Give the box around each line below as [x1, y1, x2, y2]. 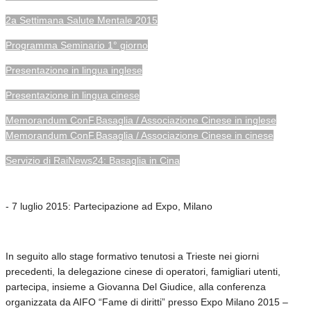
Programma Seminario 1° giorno [6, 39, 148, 51]
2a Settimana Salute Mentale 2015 [6, 14, 158, 26]
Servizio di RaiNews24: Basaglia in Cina [6, 154, 180, 166]
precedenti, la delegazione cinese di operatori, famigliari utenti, [6, 265, 280, 277]
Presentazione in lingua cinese [6, 89, 140, 101]
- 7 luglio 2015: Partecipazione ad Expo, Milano [6, 200, 212, 212]
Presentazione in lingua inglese [6, 64, 142, 76]
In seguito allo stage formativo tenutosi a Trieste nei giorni [6, 250, 259, 262]
